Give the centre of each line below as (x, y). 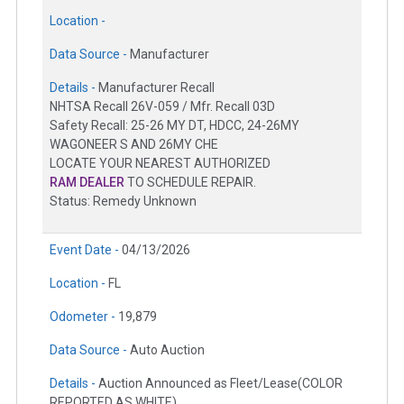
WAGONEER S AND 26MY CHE (134, 145)
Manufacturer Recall (156, 88)
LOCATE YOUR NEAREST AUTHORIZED (160, 164)
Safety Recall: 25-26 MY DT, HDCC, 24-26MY (174, 126)
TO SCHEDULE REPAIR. (190, 183)
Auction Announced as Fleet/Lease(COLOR (220, 384)
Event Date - (86, 250)
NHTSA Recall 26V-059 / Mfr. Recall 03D (162, 107)
